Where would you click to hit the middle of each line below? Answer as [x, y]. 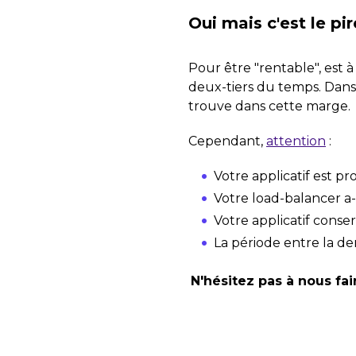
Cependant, [227, 141]
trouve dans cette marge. [269, 106]
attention [296, 141]
